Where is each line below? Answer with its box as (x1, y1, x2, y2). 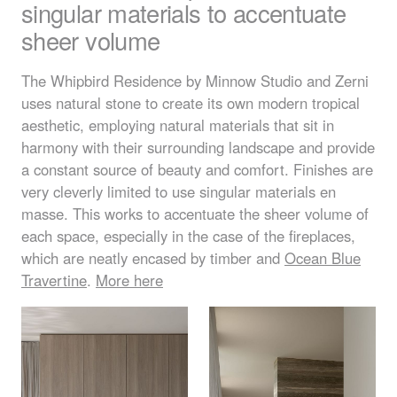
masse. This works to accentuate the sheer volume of (21, 202, 369, 224)
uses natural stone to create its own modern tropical (21, 91, 360, 113)
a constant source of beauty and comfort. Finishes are (21, 158, 373, 180)
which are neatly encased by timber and (21, 246, 284, 269)
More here (96, 269, 163, 291)
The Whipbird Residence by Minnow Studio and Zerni (21, 69, 369, 91)
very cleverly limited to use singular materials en (21, 180, 336, 202)
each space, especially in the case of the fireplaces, (21, 224, 355, 246)
